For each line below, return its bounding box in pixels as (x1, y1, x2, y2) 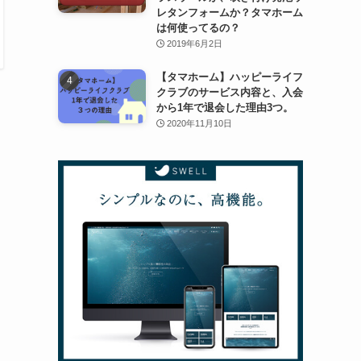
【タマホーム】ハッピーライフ (156, 70, 303, 83)
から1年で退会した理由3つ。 (156, 101, 293, 114)
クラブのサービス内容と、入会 (156, 85, 303, 98)
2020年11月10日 (167, 118, 233, 128)
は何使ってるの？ (156, 21, 240, 34)
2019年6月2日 (167, 38, 223, 48)
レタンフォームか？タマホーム (156, 6, 303, 19)
